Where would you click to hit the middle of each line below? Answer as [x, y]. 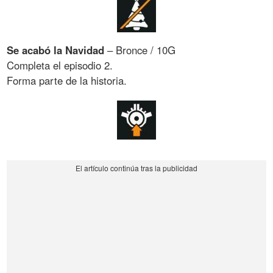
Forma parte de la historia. [67, 81]
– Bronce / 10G [140, 50]
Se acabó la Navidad [56, 50]
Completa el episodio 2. [60, 66]
